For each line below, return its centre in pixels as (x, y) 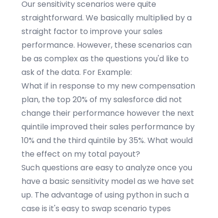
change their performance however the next (108, 113)
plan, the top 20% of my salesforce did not (102, 100)
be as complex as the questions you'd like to (105, 59)
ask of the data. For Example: (77, 72)
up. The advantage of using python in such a (105, 195)
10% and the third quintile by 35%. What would (107, 140)
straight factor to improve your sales (92, 31)
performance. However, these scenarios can (107, 45)
